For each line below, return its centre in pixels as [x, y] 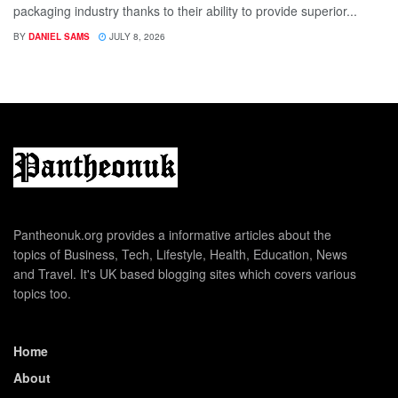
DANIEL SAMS [59, 36]
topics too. [42, 293]
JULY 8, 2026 [136, 36]
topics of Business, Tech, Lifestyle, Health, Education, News [180, 254]
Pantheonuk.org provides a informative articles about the [172, 234]
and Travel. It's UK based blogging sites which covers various [185, 273]
